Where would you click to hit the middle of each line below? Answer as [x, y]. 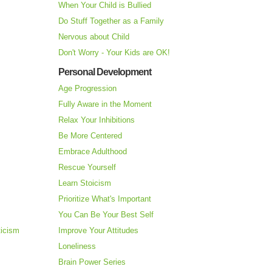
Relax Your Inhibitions [97, 120]
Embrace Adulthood [93, 152]
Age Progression [87, 89]
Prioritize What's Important [105, 199]
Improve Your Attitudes [98, 231]
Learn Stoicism [85, 183]
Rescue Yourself [87, 168]
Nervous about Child [94, 37]
